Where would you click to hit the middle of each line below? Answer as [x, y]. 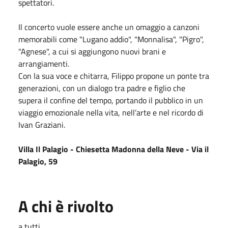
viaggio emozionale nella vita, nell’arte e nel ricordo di [111, 112]
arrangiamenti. [44, 63]
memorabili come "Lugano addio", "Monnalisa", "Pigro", [111, 39]
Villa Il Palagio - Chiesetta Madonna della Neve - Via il [113, 149]
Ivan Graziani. [42, 124]
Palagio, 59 [38, 161]
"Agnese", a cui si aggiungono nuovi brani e [92, 51]
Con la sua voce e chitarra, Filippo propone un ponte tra [114, 76]
